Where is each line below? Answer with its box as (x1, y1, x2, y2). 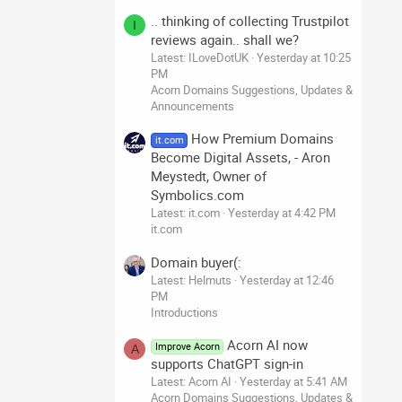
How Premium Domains (191, 129, 335, 148)
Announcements (151, 97, 234, 114)
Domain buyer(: (151, 252, 241, 271)
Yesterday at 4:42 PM (228, 205, 336, 222)
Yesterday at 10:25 (257, 48, 351, 66)
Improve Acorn (154, 339, 220, 353)
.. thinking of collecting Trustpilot (151, 11, 349, 30)
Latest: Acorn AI (151, 372, 232, 389)
